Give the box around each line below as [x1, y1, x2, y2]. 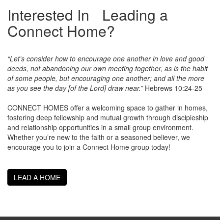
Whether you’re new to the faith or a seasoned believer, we [7, 132, 190, 142]
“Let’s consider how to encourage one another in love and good [7, 53, 204, 63]
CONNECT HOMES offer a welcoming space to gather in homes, [7, 102, 208, 112]
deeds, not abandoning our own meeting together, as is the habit [7, 63, 208, 73]
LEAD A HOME [14, 172, 60, 182]
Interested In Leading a [7, 3, 168, 25]
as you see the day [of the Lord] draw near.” [7, 82, 145, 93]
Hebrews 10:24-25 [145, 82, 202, 93]
